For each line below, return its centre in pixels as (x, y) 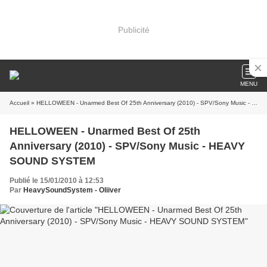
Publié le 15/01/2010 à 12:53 (57, 181)
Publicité (133, 30)
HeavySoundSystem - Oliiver (72, 190)
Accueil (19, 103)
